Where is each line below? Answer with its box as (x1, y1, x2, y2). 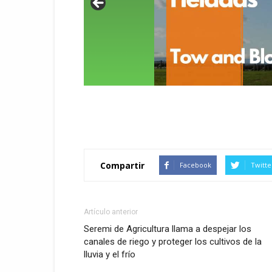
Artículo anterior (84, 208, 138, 217)
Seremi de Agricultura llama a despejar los (84, 223, 251, 235)
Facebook (180, 160, 211, 170)
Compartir (100, 159, 144, 171)
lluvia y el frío (84, 249, 135, 260)
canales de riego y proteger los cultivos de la (84, 236, 262, 248)
